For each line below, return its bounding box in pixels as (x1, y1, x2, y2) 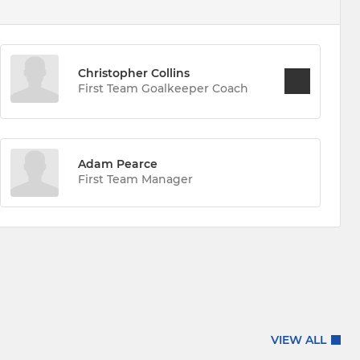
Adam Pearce (77, 157, 157, 172)
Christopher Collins (77, 65, 190, 80)
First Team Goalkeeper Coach (77, 80, 248, 96)
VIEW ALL (271, 333, 326, 348)
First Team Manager (77, 172, 193, 187)
